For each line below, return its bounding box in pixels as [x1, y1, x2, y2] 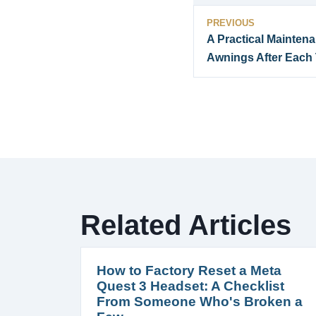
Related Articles [80, 208, 291, 241]
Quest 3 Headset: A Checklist [97, 278, 284, 293]
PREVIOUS [207, 17, 255, 28]
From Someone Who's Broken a [97, 293, 303, 309]
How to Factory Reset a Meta [97, 262, 281, 278]
